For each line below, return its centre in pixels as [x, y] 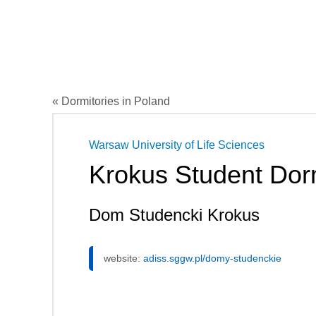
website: [123, 258]
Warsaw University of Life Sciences [177, 145]
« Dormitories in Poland [111, 101]
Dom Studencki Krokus [174, 214]
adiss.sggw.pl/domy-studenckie [212, 258]
